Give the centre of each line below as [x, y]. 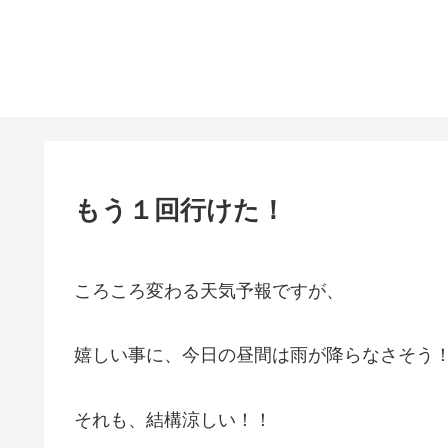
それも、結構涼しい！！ [173, 419]
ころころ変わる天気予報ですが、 [209, 290]
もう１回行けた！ [180, 209]
